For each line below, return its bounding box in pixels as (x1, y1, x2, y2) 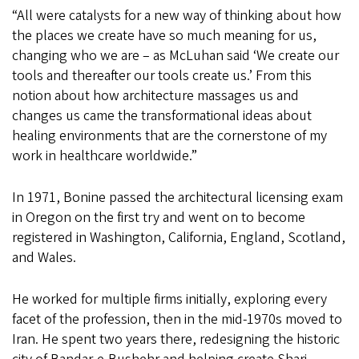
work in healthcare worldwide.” (12, 146, 197, 167)
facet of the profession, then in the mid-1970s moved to (12, 309, 342, 330)
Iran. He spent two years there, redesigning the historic (12, 329, 340, 350)
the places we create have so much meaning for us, (12, 26, 317, 46)
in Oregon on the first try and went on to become (12, 208, 305, 228)
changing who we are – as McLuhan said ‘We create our (12, 46, 339, 67)
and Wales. (12, 248, 76, 268)
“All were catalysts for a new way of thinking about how (12, 6, 341, 26)
